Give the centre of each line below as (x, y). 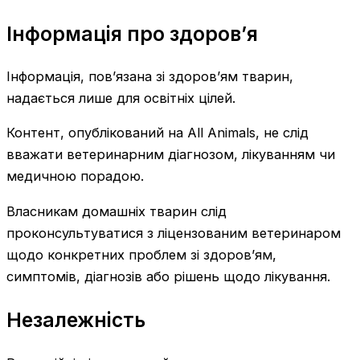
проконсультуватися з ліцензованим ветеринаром (174, 233)
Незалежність (76, 320)
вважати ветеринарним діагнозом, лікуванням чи (171, 155)
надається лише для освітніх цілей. (121, 98)
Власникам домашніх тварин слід (117, 211)
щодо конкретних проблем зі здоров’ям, (141, 254)
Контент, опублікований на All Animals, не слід (157, 133)
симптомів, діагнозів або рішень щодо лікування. (168, 276)
